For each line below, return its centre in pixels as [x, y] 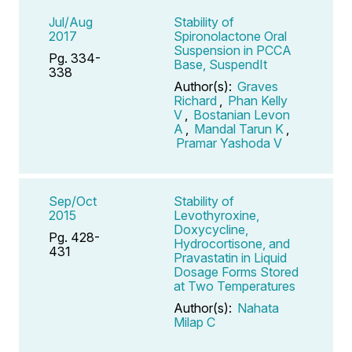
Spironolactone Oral [230, 36]
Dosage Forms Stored [236, 271]
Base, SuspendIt [220, 64]
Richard [195, 100]
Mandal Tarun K [239, 128]
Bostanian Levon [242, 114]
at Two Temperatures [235, 286]
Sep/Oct [73, 201]
